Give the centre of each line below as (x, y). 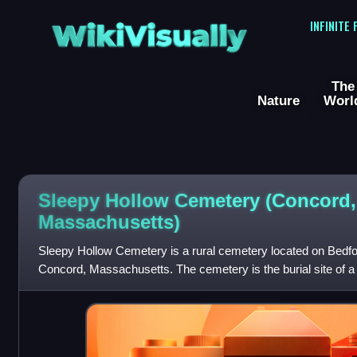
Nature (279, 101)
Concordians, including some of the (129, 288)
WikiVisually (149, 31)
